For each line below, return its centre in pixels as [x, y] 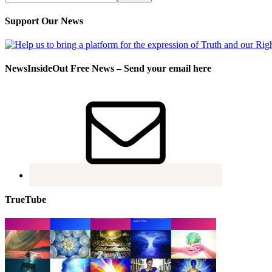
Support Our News [44, 21]
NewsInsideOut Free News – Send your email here [108, 69]
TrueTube [25, 199]
